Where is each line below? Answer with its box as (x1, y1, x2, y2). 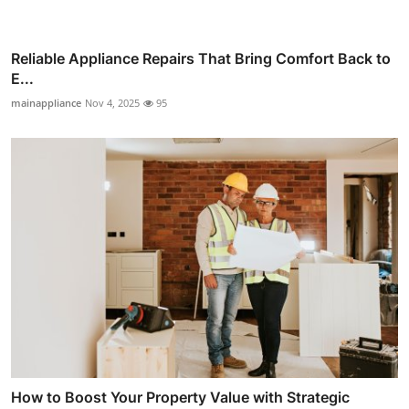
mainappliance (11, 96, 81, 110)
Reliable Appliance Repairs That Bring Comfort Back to (11, 49, 391, 68)
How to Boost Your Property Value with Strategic (11, 387, 350, 406)
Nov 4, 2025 (85, 96, 140, 110)
